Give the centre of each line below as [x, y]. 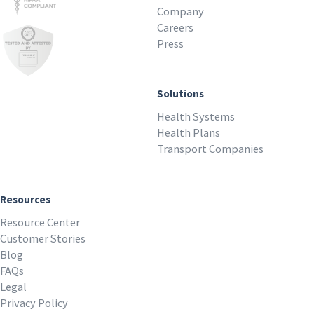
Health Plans [189, 133]
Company [180, 11]
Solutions [180, 94]
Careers [175, 27]
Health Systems [196, 117]
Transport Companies [210, 149]
